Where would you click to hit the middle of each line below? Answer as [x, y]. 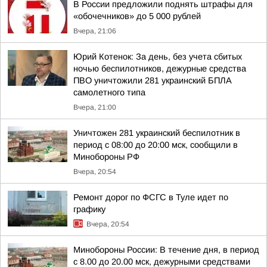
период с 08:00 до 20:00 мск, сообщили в [156, 145]
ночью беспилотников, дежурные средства [160, 69]
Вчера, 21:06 [95, 31]
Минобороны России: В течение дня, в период [166, 250]
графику [89, 209]
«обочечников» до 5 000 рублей [137, 16]
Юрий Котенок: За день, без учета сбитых [158, 57]
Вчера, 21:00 [95, 107]
